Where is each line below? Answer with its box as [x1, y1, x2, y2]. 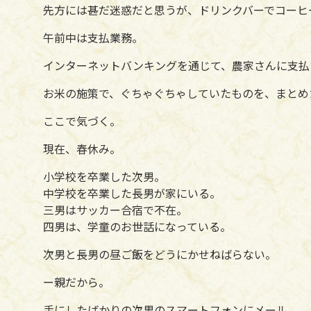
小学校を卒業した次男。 [43, 167, 165, 185]
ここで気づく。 [43, 112, 121, 129]
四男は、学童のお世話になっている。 [43, 217, 231, 235]
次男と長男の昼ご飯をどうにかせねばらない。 [43, 245, 276, 262]
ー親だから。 [43, 273, 110, 290]
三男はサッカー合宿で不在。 [43, 201, 187, 218]
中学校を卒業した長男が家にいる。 [43, 184, 221, 201]
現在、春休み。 [43, 140, 121, 157]
